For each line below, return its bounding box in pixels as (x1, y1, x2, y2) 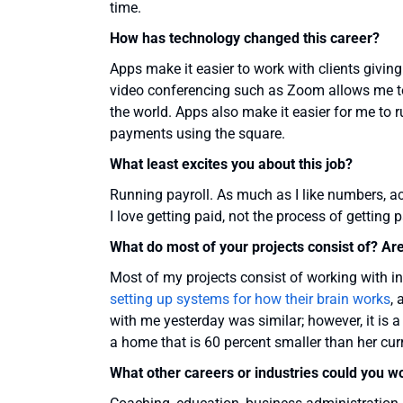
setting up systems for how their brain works (110, 291, 390, 309)
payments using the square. (110, 125, 285, 143)
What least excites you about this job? (110, 156, 353, 174)
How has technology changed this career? (110, 30, 380, 48)
